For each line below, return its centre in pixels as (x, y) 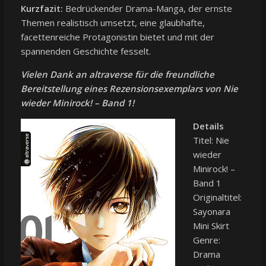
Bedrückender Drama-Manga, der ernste (147, 9)
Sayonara (211, 212)
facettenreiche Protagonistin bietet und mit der (117, 37)
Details (208, 126)
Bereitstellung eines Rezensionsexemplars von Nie (129, 89)
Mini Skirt (211, 226)
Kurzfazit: (42, 9)
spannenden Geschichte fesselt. (85, 51)
